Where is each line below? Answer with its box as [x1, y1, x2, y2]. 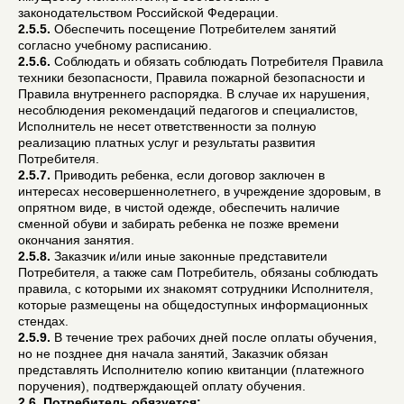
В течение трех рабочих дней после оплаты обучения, [50, 329, 377, 344]
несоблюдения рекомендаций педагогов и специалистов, [18, 102, 358, 117]
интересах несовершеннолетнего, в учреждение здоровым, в [18, 183, 381, 198]
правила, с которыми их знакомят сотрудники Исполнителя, [18, 280, 373, 296]
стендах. [18, 313, 69, 328]
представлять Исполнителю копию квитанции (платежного [18, 362, 364, 377]
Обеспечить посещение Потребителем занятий [50, 21, 336, 36]
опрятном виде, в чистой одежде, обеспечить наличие [18, 199, 340, 215]
